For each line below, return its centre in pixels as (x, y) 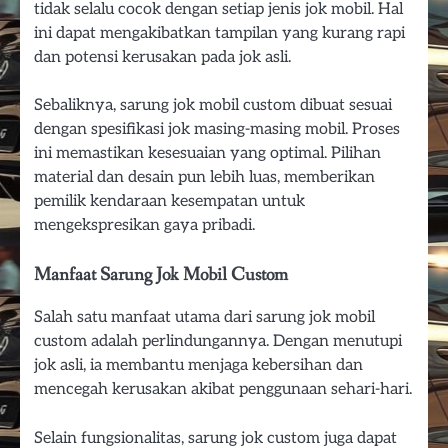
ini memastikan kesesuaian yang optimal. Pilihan (207, 153)
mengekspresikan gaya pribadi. (144, 225)
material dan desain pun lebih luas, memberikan (204, 177)
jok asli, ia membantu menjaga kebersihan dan (198, 365)
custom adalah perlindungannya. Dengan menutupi (218, 341)
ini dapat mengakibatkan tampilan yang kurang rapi (219, 33)
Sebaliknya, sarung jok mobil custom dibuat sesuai (213, 105)
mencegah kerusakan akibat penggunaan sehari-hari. (223, 389)
